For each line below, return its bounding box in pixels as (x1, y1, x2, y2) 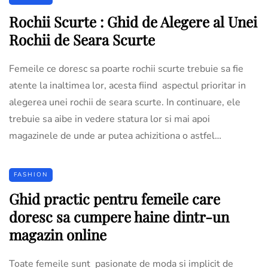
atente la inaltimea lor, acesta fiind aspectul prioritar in (9, 78, 246, 92)
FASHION (14, 170, 48, 179)
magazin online (9, 224, 106, 244)
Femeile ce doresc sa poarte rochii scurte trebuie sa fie (9, 62, 243, 75)
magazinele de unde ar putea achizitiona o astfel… (9, 129, 221, 142)
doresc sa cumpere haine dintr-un (9, 206, 229, 226)
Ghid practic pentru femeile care (9, 188, 220, 208)
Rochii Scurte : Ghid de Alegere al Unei (9, 11, 257, 31)
